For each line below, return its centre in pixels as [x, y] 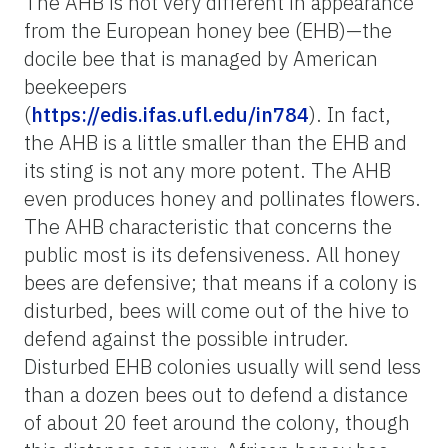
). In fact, [350, 114]
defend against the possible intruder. [186, 338]
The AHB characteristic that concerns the [208, 226]
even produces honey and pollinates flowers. [222, 198]
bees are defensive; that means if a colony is [220, 282]
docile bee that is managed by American [201, 58]
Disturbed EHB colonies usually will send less [222, 366]
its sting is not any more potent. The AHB [207, 170]
